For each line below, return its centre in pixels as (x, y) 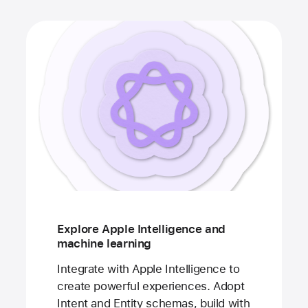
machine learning (104, 244)
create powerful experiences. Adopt (151, 286)
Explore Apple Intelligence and (141, 229)
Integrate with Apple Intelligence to (148, 268)
